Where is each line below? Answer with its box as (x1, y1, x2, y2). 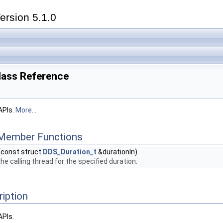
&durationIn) (97, 148, 137, 156)
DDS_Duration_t (43, 148, 97, 156)
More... (15, 106, 36, 114)
